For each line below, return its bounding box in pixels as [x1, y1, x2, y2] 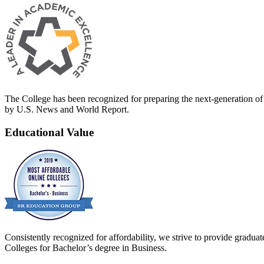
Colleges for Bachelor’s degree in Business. [5, 243, 167, 253]
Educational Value [5, 126, 94, 138]
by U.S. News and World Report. [5, 104, 129, 114]
